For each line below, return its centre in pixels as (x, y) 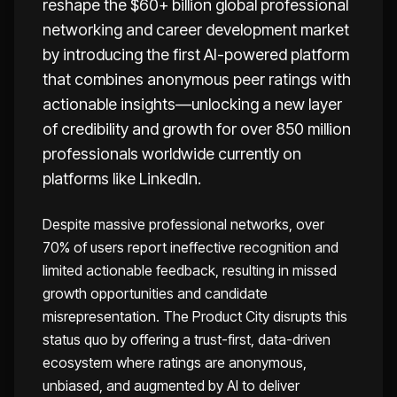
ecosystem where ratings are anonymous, (175, 362)
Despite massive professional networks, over (183, 224)
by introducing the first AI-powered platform (196, 54)
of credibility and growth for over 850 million (197, 129)
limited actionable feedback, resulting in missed (190, 270)
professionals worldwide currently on (172, 154)
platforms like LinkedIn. (122, 179)
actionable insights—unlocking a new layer (192, 104)
